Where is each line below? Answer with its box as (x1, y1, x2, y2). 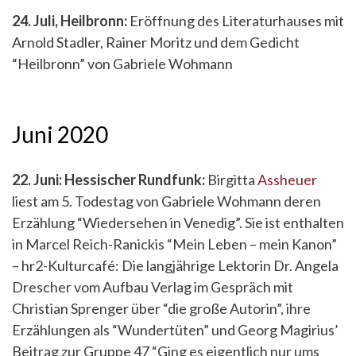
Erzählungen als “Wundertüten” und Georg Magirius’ (12, 321, 339, 339)
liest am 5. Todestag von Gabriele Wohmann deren (12, 192, 321, 210)
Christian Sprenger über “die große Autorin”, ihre (12, 300, 311, 317)
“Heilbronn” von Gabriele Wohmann (12, 55, 233, 72)
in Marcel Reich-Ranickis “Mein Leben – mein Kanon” (12, 235, 337, 253)
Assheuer (257, 171, 317, 188)
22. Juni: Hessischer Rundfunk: (12, 171, 205, 188)
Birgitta (205, 171, 257, 188)
